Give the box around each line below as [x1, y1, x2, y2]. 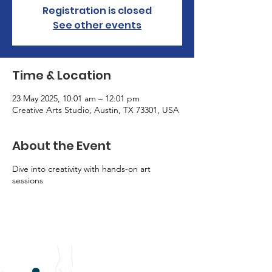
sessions [12, 175, 43, 186]
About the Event [12, 137, 111, 154]
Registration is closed [42, 4, 152, 18]
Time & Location [12, 67, 111, 84]
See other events [53, 18, 141, 32]
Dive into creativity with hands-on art [12, 163, 151, 174]
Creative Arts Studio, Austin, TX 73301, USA [12, 104, 179, 115]
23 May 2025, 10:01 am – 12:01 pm [12, 93, 140, 104]
